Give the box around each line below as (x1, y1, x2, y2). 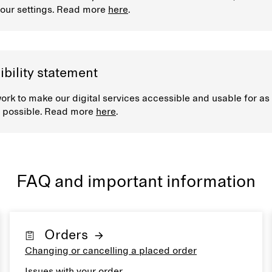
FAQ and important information (16, 174, 256, 191)
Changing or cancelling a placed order (25, 246, 197, 256)
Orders (44, 229, 88, 242)
